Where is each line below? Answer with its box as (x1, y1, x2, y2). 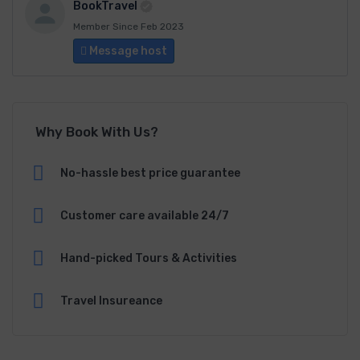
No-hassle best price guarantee (60, 166, 240, 180)
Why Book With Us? (35, 123, 158, 140)
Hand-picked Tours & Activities (60, 251, 237, 265)
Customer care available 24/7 (60, 208, 229, 223)
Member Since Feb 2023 (73, 20, 184, 32)
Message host (87, 43, 167, 58)
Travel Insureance (60, 293, 162, 308)
